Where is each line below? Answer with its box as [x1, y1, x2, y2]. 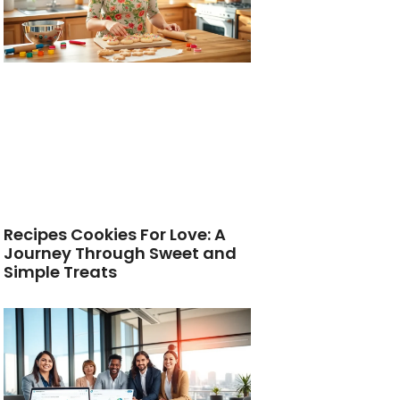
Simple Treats [4, 260, 118, 283]
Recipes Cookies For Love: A [4, 222, 227, 246]
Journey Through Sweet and [4, 241, 237, 264]
